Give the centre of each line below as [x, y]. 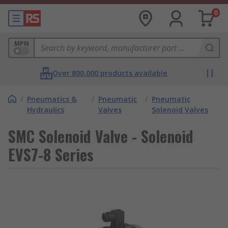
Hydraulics [46, 110]
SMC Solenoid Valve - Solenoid [101, 136]
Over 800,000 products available [110, 73]
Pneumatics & [52, 99]
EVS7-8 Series [51, 154]
